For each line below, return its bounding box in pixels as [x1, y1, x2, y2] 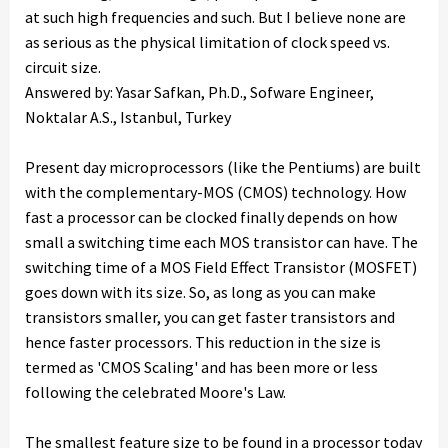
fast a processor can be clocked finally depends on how [25, 207, 397, 227]
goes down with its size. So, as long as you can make [25, 282, 376, 302]
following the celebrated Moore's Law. [25, 382, 286, 402]
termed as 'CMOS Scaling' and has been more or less [25, 357, 378, 377]
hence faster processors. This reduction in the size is [25, 332, 381, 352]
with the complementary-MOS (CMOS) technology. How [25, 182, 406, 202]
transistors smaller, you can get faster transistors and [25, 307, 395, 327]
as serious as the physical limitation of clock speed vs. [25, 32, 390, 52]
